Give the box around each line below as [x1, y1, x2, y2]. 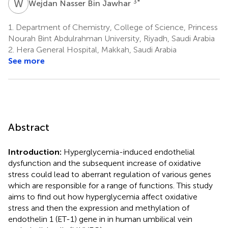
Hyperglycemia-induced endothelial [62, 147, 195, 157]
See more [8, 55, 45, 66]
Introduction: [8, 147, 62, 157]
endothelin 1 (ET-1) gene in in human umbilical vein [8, 214, 192, 224]
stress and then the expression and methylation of [8, 203, 189, 213]
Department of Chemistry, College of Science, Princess [14, 22, 218, 32]
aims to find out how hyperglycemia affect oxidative [8, 191, 197, 202]
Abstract [8, 121, 49, 133]
